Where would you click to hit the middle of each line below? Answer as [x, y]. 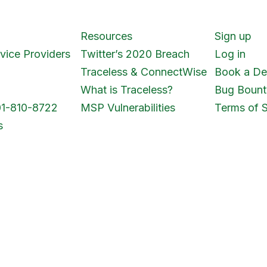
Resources [107, 36]
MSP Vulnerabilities [128, 107]
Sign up [233, 36]
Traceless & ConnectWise [144, 72]
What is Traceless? [127, 89]
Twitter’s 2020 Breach [135, 54]
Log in [230, 54]
